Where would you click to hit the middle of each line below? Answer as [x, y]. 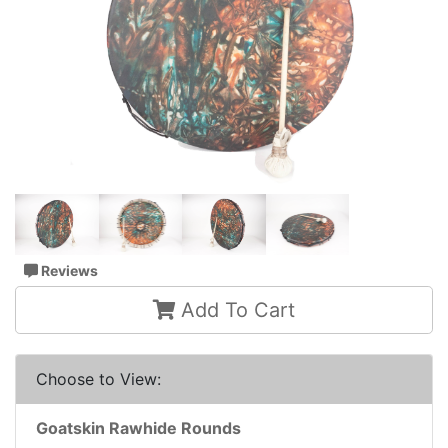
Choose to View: [98, 379]
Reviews [68, 271]
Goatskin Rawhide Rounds [138, 428]
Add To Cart [235, 310]
